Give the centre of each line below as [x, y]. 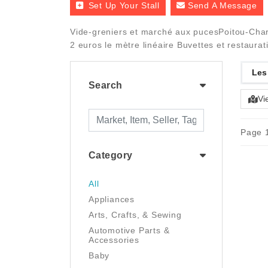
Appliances [112, 199]
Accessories [114, 240]
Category [111, 155]
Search [106, 85]
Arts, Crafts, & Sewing [135, 215]
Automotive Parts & [129, 230]
